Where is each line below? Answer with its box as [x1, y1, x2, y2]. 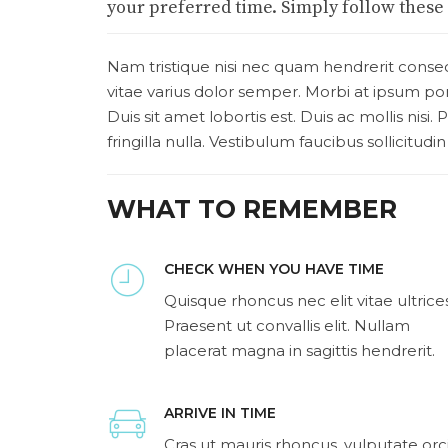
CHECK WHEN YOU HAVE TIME [164, 260, 384, 278]
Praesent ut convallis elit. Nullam [164, 316, 410, 335]
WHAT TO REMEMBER [107, 194, 397, 224]
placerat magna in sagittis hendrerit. [164, 341, 435, 360]
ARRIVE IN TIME [164, 404, 276, 422]
